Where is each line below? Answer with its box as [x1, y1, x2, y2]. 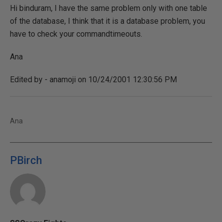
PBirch [10, 154, 42, 166]
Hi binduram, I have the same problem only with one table [10, 3, 207, 13]
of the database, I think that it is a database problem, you [10, 16, 205, 26]
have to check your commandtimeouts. [10, 29, 142, 39]
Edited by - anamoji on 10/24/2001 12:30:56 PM [10, 75, 177, 84]
